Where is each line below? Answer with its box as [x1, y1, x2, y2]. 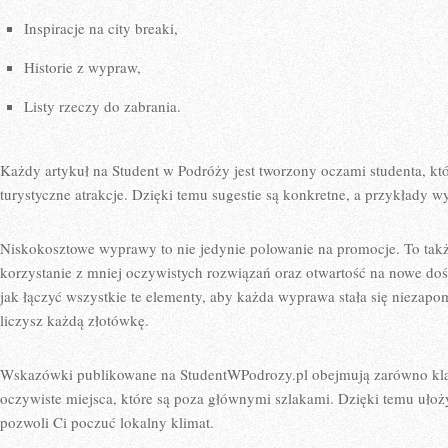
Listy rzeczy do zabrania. [24, 96, 181, 116]
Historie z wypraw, [24, 57, 141, 77]
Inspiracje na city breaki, [24, 18, 178, 38]
